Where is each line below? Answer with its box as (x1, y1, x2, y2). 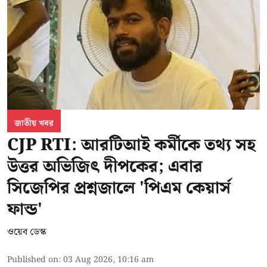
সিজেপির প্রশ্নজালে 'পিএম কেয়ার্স (7, 174, 231, 201)
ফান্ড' (7, 195, 42, 223)
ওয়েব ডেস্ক (7, 224, 46, 240)
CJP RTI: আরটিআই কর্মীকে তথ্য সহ (7, 131, 256, 159)
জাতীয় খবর (14, 116, 54, 130)
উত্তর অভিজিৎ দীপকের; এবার (7, 153, 203, 180)
